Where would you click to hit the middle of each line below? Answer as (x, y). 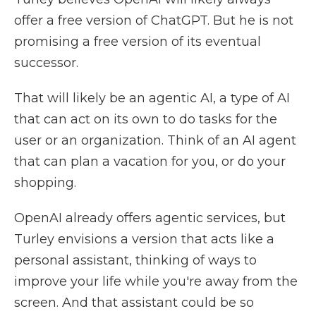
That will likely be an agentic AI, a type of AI (152, 98)
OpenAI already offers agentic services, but (150, 218)
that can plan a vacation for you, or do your (150, 162)
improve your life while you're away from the (156, 281)
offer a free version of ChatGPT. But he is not (154, 20)
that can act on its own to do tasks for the (146, 119)
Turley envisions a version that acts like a (144, 239)
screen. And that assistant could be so (134, 303)
